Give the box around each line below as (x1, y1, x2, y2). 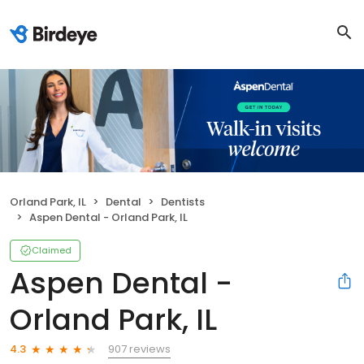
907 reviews (108, 340, 171, 357)
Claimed (32, 243, 71, 257)
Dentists (161, 193, 205, 210)
